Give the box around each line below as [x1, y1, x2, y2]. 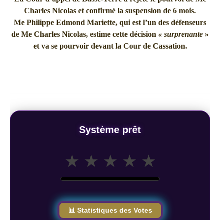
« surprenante [158, 29, 205, 38]
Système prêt [79, 124, 141, 135]
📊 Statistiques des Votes [68, 206, 152, 214]
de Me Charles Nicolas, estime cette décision [11, 29, 158, 38]
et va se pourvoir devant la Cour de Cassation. [33, 41, 187, 50]
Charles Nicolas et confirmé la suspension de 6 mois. [24, 6, 196, 15]
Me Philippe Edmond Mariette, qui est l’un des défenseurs [14, 18, 206, 27]
